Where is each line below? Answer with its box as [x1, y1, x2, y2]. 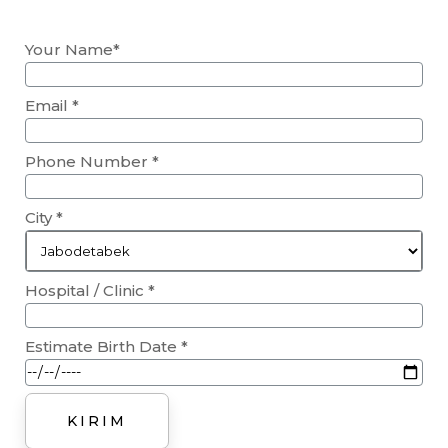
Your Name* [25, 39, 120, 59]
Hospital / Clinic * [25, 280, 155, 300]
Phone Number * [25, 151, 159, 171]
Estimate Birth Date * [25, 336, 188, 356]
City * [25, 207, 63, 227]
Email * [25, 95, 79, 115]
